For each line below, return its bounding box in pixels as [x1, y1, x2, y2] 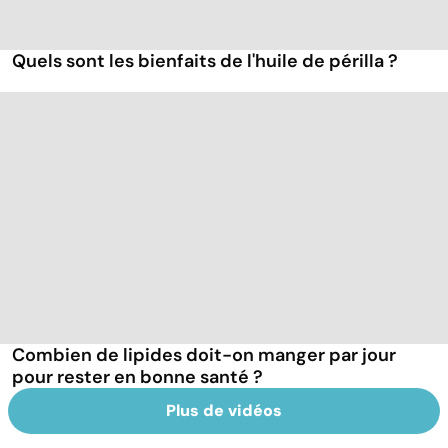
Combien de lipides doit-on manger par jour [12, 342, 396, 367]
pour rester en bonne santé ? [12, 364, 263, 389]
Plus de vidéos [166, 399, 282, 421]
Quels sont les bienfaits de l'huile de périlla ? [12, 49, 398, 74]
